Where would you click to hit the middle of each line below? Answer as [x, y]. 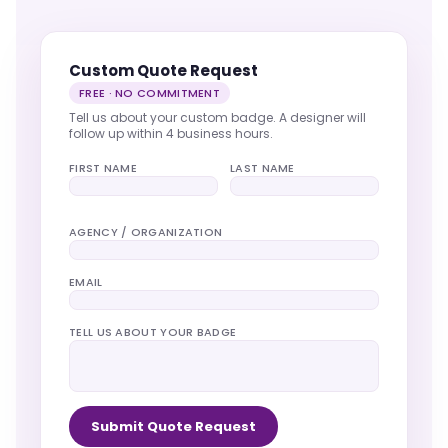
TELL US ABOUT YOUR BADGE [153, 331]
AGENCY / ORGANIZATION [146, 231]
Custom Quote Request [163, 70]
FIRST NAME [103, 167]
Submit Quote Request [173, 426]
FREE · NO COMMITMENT [149, 92]
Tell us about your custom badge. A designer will [217, 117]
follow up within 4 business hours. [171, 133]
